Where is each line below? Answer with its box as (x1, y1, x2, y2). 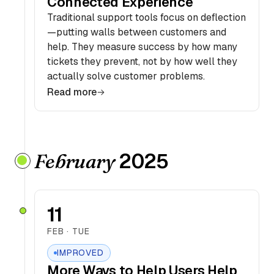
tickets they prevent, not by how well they (47, 55, 237, 68)
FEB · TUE (47, 226, 90, 237)
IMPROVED (57, 247, 104, 258)
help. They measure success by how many (47, 40, 237, 53)
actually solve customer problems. (47, 70, 205, 83)
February (34, 149, 114, 173)
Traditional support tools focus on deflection (47, 11, 246, 24)
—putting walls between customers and (47, 26, 226, 39)
